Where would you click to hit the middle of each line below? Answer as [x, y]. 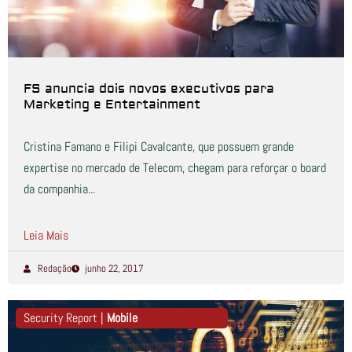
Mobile [122, 318]
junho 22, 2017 [114, 268]
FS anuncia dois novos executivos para [149, 89]
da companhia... [59, 189]
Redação [54, 268]
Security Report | [65, 318]
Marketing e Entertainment [112, 104]
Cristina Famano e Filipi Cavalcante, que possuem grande [159, 147]
